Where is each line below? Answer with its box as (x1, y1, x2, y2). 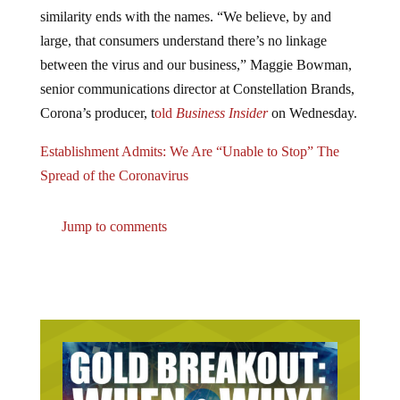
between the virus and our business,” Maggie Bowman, (39, 42, 352, 58)
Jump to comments (57, 204, 167, 220)
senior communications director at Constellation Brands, (39, 66, 354, 82)
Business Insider (175, 90, 268, 106)
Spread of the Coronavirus (39, 153, 188, 169)
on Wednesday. (267, 90, 357, 106)
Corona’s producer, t (39, 90, 154, 106)
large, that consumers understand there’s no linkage (39, 18, 327, 34)
